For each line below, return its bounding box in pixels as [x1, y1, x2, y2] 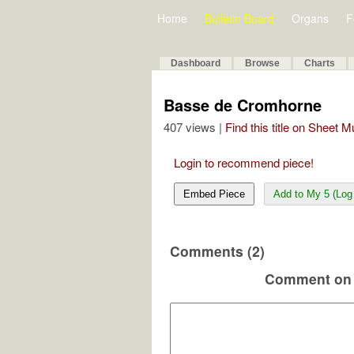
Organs [292, 10, 329, 26]
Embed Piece [183, 188, 245, 200]
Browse [245, 58, 280, 69]
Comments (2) [170, 241, 265, 261]
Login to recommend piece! [174, 154, 314, 171]
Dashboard [171, 58, 220, 69]
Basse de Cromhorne [164, 93, 322, 116]
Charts [304, 58, 335, 69]
